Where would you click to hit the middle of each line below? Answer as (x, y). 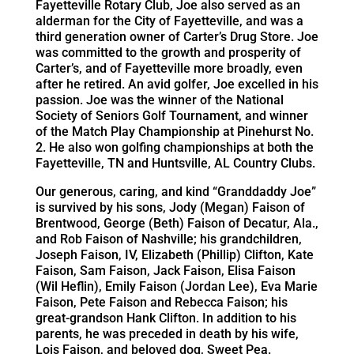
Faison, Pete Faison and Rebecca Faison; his (161, 302)
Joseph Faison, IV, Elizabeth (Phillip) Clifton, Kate (174, 254)
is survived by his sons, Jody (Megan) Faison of (170, 207)
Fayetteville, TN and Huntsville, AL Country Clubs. (175, 163)
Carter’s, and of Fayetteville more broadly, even (169, 68)
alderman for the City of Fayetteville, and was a (169, 21)
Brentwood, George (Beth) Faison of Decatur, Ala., (177, 223)
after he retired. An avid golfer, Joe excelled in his (177, 84)
